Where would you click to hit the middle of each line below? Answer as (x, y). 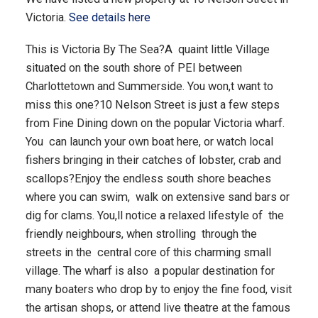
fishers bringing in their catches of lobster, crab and (153, 160)
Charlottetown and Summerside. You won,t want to (149, 87)
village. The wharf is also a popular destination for (150, 271)
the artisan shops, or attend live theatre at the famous (158, 308)
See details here (109, 17)
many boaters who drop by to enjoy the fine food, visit (158, 290)
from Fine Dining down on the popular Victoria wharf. (155, 124)
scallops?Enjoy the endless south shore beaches (148, 179)
